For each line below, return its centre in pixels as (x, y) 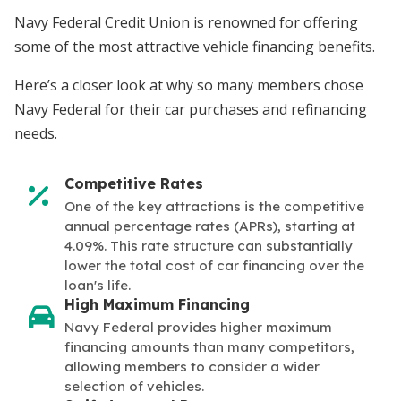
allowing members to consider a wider (192, 366)
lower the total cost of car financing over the (214, 265)
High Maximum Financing (157, 304)
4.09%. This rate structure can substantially (209, 245)
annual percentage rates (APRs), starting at (210, 226)
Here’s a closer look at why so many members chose (189, 85)
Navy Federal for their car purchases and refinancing (191, 109)
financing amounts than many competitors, (209, 346)
